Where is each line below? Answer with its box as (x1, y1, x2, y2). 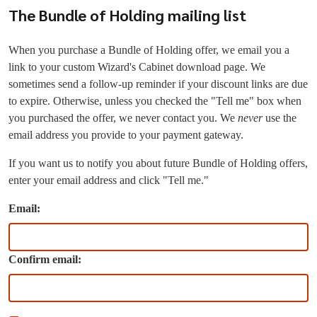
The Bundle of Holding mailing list (8, 5, 246, 25)
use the (263, 112, 296, 124)
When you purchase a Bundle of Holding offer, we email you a (8, 44, 289, 56)
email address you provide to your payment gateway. (8, 129, 243, 141)
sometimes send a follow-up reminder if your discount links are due (8, 78, 308, 90)
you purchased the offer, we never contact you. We (8, 112, 238, 124)
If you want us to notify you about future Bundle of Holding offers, (8, 157, 308, 169)
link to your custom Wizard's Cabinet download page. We (8, 61, 265, 73)
